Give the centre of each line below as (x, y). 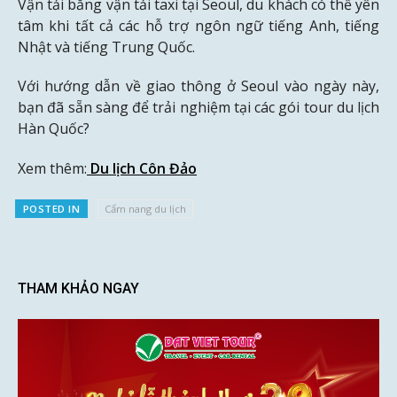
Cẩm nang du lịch (145, 208)
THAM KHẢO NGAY (78, 288)
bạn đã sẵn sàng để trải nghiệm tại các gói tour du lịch (198, 108)
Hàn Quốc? (54, 129)
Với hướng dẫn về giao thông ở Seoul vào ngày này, (198, 86)
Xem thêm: (52, 169)
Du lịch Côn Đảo (142, 169)
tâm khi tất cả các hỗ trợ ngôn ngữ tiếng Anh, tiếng (198, 25)
